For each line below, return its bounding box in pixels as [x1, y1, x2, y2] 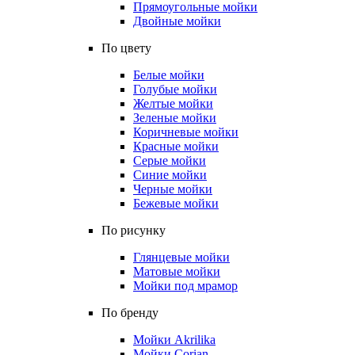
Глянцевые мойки [133, 250, 230, 264]
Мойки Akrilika [133, 333, 216, 346]
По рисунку [101, 223, 166, 237]
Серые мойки [133, 154, 206, 167]
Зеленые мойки [133, 111, 216, 124]
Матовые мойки [133, 265, 220, 278]
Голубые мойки [133, 82, 217, 96]
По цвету [101, 41, 151, 55]
